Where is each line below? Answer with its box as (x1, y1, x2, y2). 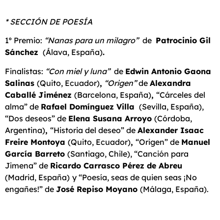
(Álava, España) (43, 47, 103, 57)
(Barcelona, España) (74, 89, 151, 100)
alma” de (5, 101, 41, 111)
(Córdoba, (154, 113, 192, 123)
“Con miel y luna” (45, 66, 114, 76)
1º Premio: (5, 35, 44, 46)
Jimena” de (5, 160, 50, 170)
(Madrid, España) (5, 172, 70, 182)
